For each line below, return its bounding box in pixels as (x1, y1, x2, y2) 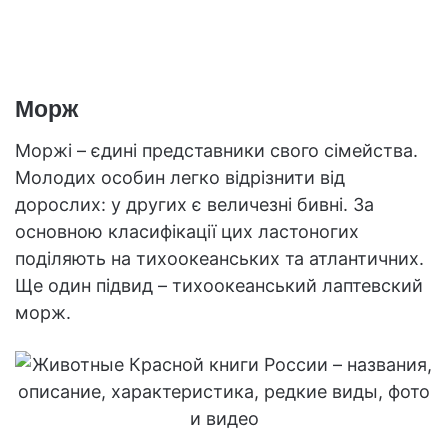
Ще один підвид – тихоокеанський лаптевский (15, 274, 423, 296)
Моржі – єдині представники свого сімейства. (15, 139, 418, 161)
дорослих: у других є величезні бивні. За (15, 193, 374, 215)
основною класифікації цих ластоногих (15, 220, 359, 242)
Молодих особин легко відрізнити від (15, 166, 345, 188)
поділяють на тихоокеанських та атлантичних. (15, 247, 424, 269)
